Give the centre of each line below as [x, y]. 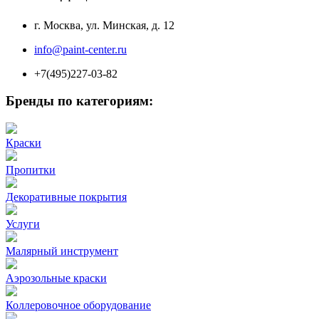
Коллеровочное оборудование [78, 305]
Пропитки [31, 170]
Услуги [23, 224]
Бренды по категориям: [79, 101]
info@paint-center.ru [80, 49]
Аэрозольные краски [56, 278]
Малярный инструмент [62, 251]
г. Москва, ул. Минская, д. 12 [104, 25]
